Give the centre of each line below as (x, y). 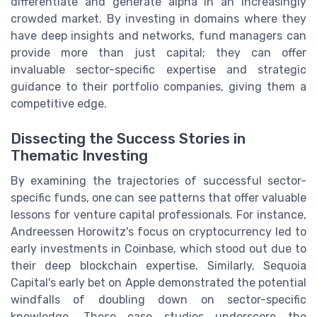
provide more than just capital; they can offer (158, 53)
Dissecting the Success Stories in (128, 138)
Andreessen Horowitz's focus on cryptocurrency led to (158, 231)
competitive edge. (59, 104)
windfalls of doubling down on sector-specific (158, 299)
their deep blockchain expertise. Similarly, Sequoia (158, 265)
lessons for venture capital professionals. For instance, (158, 214)
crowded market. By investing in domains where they (158, 19)
